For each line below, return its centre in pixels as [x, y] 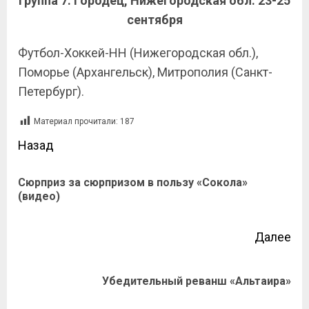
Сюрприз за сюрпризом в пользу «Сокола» [133, 182]
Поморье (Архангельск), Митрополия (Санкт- [145, 72]
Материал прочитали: [76, 122]
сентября [154, 20]
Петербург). [51, 91]
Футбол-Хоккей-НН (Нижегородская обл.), [138, 53]
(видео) [39, 196]
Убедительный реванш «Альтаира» [197, 281]
